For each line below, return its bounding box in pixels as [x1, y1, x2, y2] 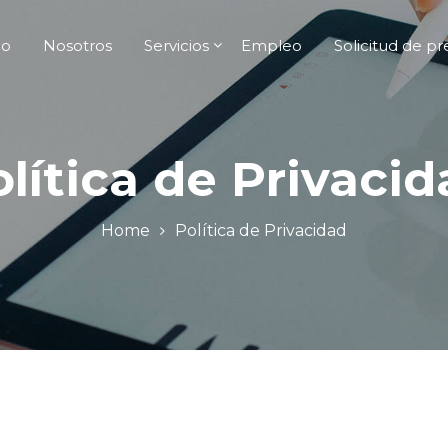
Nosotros [43, 35, 112, 55]
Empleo [241, 35, 302, 55]
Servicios [144, 35, 209, 55]
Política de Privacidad [175, 221, 347, 240]
